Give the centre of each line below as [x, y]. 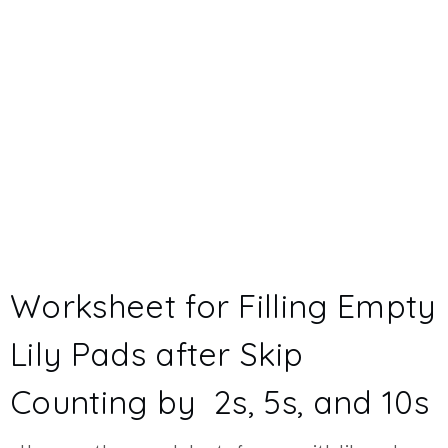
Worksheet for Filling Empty [223, 305]
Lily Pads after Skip [157, 353]
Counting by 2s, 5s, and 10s [219, 401]
